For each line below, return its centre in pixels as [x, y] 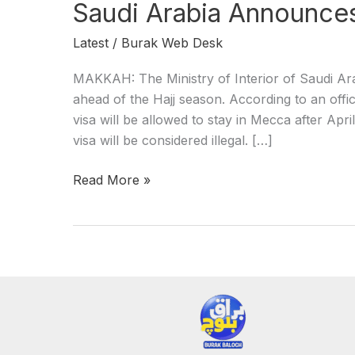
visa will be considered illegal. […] [173, 140]
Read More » [112, 179]
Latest [91, 43]
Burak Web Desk [172, 43]
